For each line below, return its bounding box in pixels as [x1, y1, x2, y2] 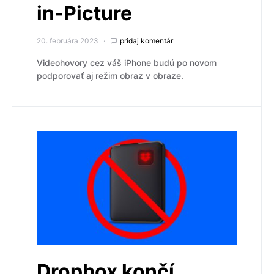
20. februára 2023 [37, 36, 98, 46]
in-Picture [37, 1, 132, 26]
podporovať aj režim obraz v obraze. [37, 70, 183, 81]
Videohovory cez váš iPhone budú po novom [37, 57, 217, 68]
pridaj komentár [120, 36, 173, 46]
